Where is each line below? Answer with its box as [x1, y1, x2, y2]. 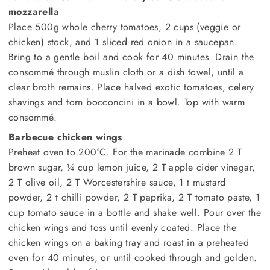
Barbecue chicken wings [8, 130, 122, 145]
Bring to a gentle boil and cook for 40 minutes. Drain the [8, 50, 254, 64]
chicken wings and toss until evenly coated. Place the [8, 221, 237, 235]
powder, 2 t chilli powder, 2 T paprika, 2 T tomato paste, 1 [8, 190, 260, 205]
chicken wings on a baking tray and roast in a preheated [8, 236, 249, 250]
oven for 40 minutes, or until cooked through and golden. [8, 251, 257, 265]
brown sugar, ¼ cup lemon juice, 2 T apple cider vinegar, [8, 160, 256, 175]
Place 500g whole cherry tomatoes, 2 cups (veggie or [8, 20, 241, 34]
